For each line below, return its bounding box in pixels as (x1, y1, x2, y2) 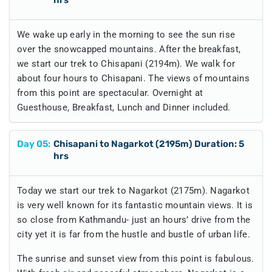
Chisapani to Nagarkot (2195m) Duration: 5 (53, 138, 244, 149)
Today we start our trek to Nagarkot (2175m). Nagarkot (17, 185, 250, 196)
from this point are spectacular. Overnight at (17, 87, 203, 98)
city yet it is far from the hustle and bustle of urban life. (17, 228, 250, 240)
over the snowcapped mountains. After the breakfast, (17, 43, 241, 55)
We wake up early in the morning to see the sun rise (17, 29, 236, 40)
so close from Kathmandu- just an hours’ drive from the (17, 214, 251, 225)
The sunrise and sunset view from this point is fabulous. (17, 253, 254, 264)
